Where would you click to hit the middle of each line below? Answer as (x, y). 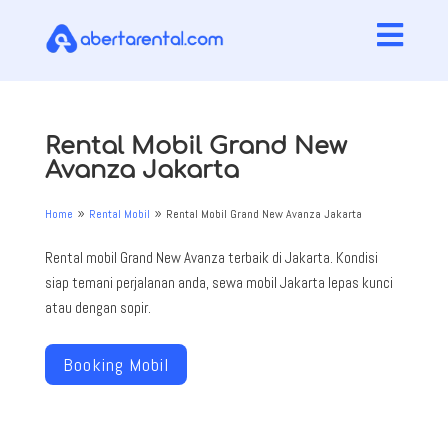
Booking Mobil (115, 364)
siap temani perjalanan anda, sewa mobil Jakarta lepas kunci (218, 283)
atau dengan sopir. (97, 308)
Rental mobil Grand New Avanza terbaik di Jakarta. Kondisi (211, 258)
